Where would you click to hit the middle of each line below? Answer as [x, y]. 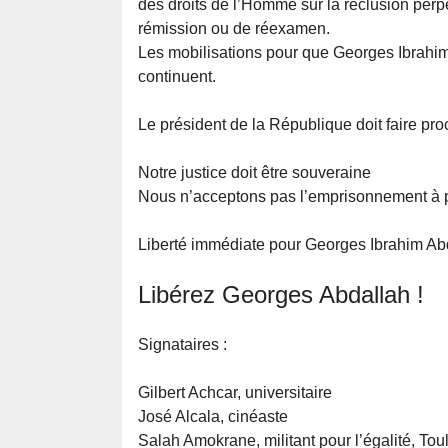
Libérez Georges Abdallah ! [281, 295]
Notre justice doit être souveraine [254, 173]
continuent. [177, 77]
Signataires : [182, 345]
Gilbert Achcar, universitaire [235, 393]
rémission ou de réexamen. [234, 29]
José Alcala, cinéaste [213, 417]
